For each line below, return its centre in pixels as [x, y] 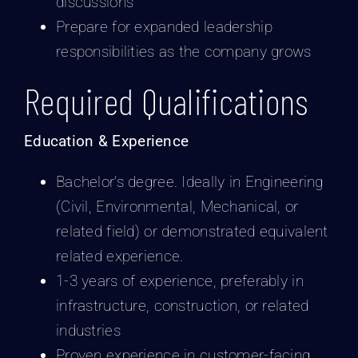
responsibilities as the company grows [183, 51]
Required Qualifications [166, 100]
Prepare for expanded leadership [164, 26]
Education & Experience [106, 141]
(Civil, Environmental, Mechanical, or [177, 206]
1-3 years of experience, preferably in [179, 280]
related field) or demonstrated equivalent [192, 231]
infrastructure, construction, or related [182, 305]
